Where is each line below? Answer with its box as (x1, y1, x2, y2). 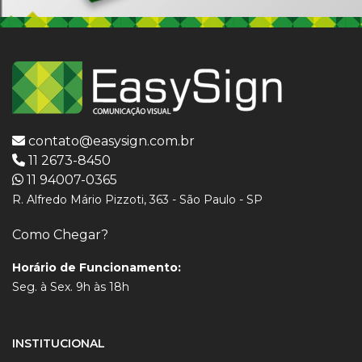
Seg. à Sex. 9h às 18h (12, 279, 129, 294)
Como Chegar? (12, 226, 108, 242)
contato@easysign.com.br (28, 133, 195, 149)
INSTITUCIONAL (12, 335, 105, 351)
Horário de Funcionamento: (12, 259, 181, 275)
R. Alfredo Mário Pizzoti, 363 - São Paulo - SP (12, 192, 263, 207)
